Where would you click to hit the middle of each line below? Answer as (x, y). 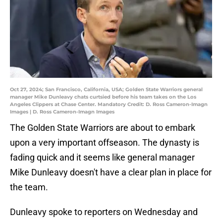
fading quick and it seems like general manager (102, 158)
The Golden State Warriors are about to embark (103, 128)
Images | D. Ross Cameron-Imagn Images (62, 112)
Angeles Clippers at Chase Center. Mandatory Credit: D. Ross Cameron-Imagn (109, 105)
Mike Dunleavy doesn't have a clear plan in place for (111, 172)
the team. (29, 187)
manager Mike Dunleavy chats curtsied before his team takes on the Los (103, 97)
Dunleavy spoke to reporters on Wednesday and (104, 212)
